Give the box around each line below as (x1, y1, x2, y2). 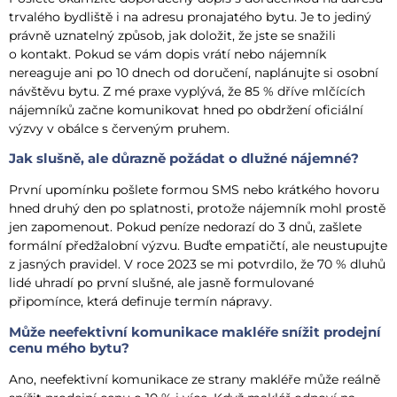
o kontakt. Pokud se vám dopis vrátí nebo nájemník (9, 45, 326, 62)
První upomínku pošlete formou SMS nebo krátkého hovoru (9, 182, 379, 198)
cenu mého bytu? (9, 339, 129, 356)
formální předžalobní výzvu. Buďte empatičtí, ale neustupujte (9, 237, 387, 254)
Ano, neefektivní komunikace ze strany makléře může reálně (9, 370, 380, 387)
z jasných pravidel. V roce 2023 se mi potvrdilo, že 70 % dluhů (9, 256, 385, 273)
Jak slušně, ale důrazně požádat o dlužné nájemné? (9, 150, 359, 167)
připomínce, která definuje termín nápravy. (9, 293, 272, 310)
